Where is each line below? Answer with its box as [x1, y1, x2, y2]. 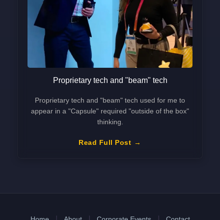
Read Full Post [79, 138, 132, 146]
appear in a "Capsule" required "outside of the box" [31, 107, 189, 115]
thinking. [97, 117, 123, 126]
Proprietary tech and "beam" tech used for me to [35, 96, 185, 104]
